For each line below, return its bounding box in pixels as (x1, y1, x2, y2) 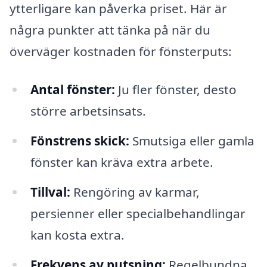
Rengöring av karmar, (70, 183, 200, 200)
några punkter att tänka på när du (10, 21, 210, 39)
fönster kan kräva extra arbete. (30, 153, 213, 170)
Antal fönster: (30, 80, 115, 98)
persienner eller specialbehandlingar (30, 204, 246, 222)
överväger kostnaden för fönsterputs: (10, 43, 232, 60)
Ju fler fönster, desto (114, 80, 237, 98)
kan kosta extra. (30, 226, 125, 243)
